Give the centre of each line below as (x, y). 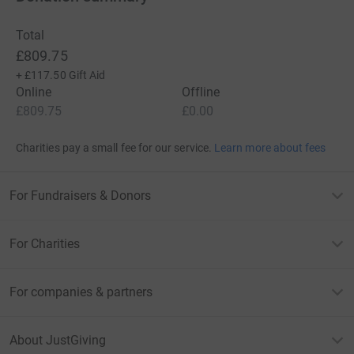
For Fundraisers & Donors (80, 195)
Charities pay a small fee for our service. (114, 147)
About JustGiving (58, 340)
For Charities (45, 243)
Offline (201, 92)
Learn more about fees (270, 147)
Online (34, 92)
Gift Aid (87, 75)
